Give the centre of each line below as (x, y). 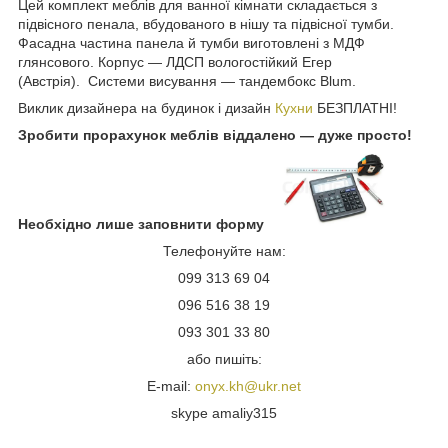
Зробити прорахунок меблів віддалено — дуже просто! (215, 134)
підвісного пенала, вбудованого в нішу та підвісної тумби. (206, 23)
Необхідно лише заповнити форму (143, 223)
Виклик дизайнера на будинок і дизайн (146, 107)
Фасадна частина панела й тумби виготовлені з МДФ (191, 42)
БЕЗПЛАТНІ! (355, 107)
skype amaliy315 (224, 412)
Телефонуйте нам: (224, 250)
